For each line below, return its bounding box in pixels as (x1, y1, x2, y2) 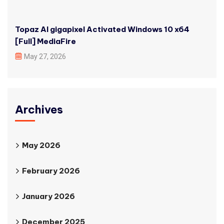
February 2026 (22, 166, 80, 175)
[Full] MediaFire (15, 36, 76, 46)
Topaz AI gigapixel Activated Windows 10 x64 (15, 24, 189, 34)
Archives (15, 102, 63, 116)
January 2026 (22, 191, 75, 201)
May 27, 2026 (24, 52, 66, 60)
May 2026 (22, 140, 60, 150)
